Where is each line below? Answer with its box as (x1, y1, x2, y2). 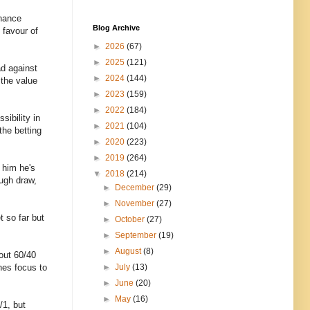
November (115, 199, 157, 209)
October (115, 215, 147, 225)
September (115, 230, 159, 241)
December (115, 183, 157, 193)
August (115, 246, 144, 257)
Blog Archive (93, 24, 140, 33)
